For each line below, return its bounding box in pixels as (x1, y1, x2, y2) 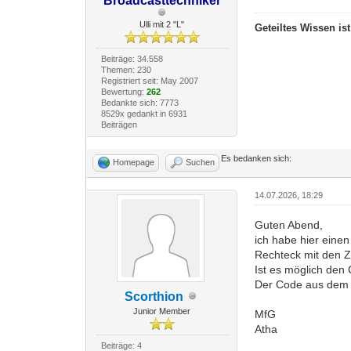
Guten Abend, (255, 218, 324, 231)
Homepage (113, 157, 155, 167)
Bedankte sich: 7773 (100, 97, 179, 107)
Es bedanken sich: (221, 153, 292, 163)
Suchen (186, 157, 215, 167)
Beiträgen (100, 119, 137, 129)
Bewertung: (100, 86, 147, 96)
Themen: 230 (100, 64, 151, 74)
